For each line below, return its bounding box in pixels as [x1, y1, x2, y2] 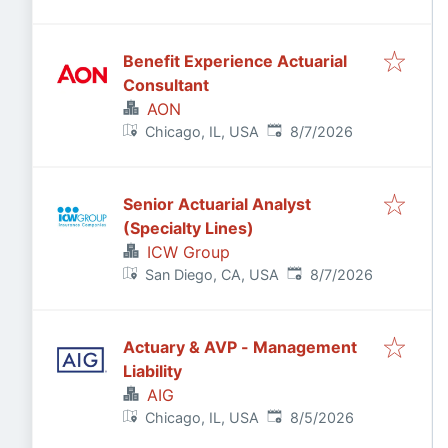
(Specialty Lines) [123, 218, 254, 238]
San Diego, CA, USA [145, 266, 280, 283]
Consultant [123, 75, 209, 95]
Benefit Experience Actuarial [123, 51, 347, 71]
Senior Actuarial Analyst [123, 194, 311, 214]
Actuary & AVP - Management [123, 337, 357, 357]
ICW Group [147, 242, 230, 262]
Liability [123, 361, 182, 381]
